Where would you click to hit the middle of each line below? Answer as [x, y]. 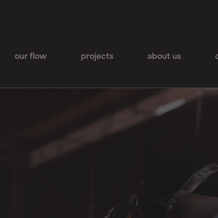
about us [164, 57]
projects [97, 57]
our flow [31, 57]
